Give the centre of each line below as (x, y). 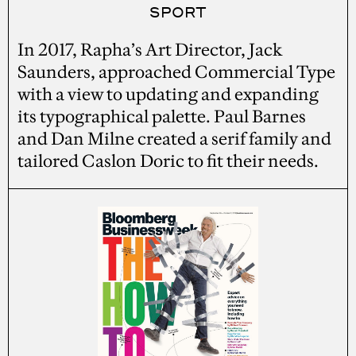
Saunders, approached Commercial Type (177, 72)
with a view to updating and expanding (168, 94)
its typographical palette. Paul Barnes (162, 116)
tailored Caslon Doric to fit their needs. (168, 161)
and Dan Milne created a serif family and (175, 138)
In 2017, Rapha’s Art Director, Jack (150, 49)
